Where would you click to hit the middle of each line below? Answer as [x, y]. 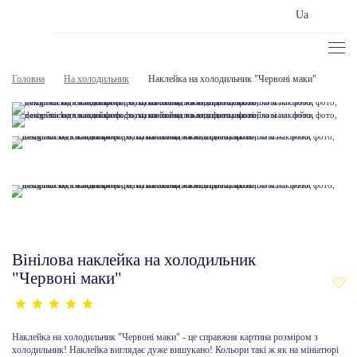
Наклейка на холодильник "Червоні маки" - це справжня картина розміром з [165, 337]
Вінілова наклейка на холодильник [134, 259]
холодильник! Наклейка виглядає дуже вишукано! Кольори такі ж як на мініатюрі [175, 349]
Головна [28, 79]
